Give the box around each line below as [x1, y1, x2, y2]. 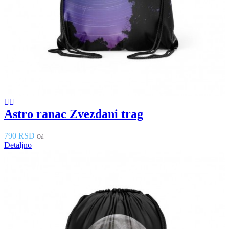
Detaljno [4, 141, 32, 150]
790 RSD [4, 131, 35, 141]
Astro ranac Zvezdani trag [4, 107, 143, 121]
